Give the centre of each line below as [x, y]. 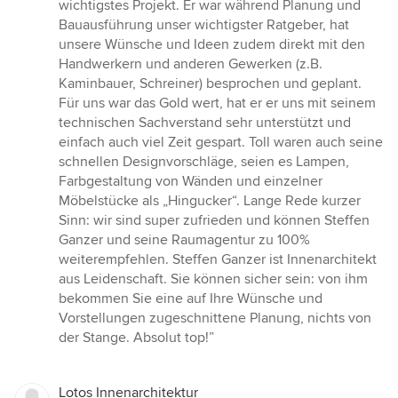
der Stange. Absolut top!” [136, 338]
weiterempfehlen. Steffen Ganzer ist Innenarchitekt [218, 260]
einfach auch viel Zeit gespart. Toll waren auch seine [221, 143]
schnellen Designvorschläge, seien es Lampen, [204, 162]
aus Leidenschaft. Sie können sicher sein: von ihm [213, 279]
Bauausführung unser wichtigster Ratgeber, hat [204, 25]
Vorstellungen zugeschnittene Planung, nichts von [215, 318]
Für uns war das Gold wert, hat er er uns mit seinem [217, 103]
